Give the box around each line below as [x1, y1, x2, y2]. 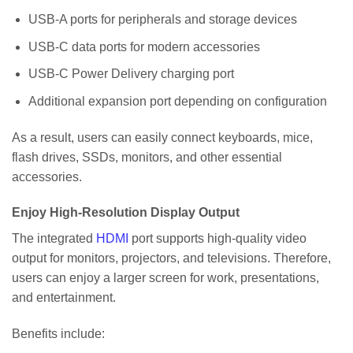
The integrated [12, 232, 96, 246]
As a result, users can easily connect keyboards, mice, [12, 130, 313, 144]
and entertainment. [12, 291, 116, 305]
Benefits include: [12, 327, 105, 341]
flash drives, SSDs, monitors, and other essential [12, 150, 282, 164]
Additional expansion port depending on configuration [28, 94, 327, 108]
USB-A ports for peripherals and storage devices [28, 13, 297, 27]
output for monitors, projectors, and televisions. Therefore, [12, 251, 331, 266]
